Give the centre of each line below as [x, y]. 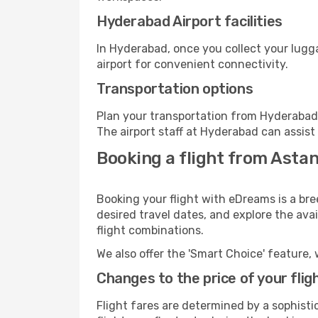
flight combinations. [150, 230]
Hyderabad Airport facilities [190, 21]
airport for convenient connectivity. [192, 64]
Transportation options [175, 89]
